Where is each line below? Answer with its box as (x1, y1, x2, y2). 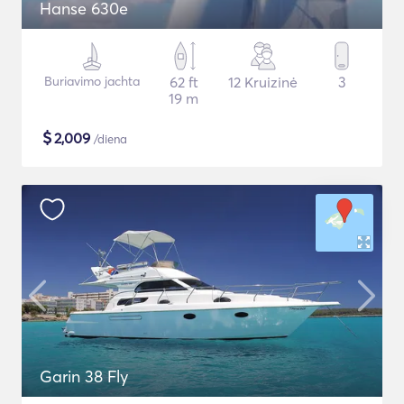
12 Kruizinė (228, 73, 298, 91)
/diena (90, 132, 127, 146)
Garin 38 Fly (40, 366, 128, 387)
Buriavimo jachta (43, 73, 140, 89)
